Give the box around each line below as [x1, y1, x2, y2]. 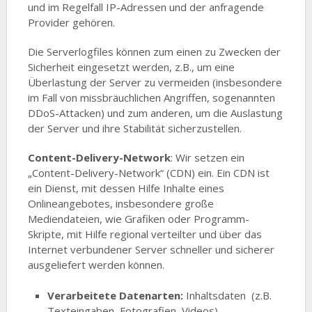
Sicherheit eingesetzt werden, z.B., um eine [27, 59, 235, 74]
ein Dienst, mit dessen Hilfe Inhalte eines [27, 180, 224, 195]
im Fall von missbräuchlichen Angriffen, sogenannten [27, 90, 275, 104]
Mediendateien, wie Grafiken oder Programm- [27, 211, 249, 226]
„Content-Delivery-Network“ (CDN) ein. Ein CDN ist [27, 165, 270, 180]
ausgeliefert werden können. [27, 257, 164, 272]
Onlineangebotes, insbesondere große [27, 196, 214, 210]
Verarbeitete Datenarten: [47, 288, 184, 302]
